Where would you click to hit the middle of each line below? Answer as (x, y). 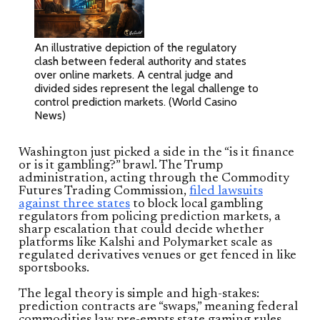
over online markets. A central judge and (134, 74)
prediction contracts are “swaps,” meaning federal (158, 307)
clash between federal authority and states (140, 61)
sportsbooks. (54, 268)
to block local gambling (196, 204)
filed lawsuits (226, 191)
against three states (74, 204)
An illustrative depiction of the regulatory (135, 47)
